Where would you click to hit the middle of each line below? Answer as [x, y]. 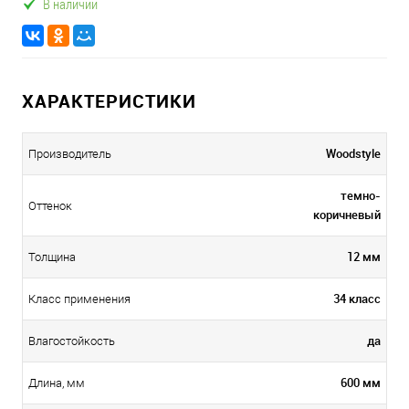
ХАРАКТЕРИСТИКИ [109, 101]
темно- [361, 195]
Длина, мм [57, 383]
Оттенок [50, 206]
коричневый [347, 215]
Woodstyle [353, 153]
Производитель [70, 154]
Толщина [52, 257]
